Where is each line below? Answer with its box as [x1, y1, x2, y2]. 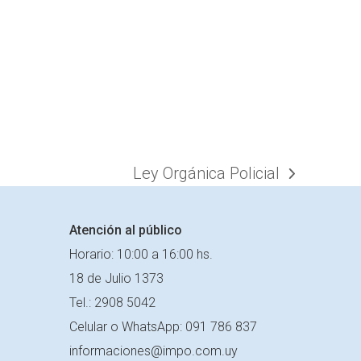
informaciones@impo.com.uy [69, 342, 238, 359]
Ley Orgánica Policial [132, 164, 280, 184]
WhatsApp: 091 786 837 [122, 318, 257, 334]
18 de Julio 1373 [69, 270, 164, 286]
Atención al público [69, 222, 182, 238]
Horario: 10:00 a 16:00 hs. [69, 246, 213, 262]
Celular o [69, 318, 122, 334]
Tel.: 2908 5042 [69, 294, 156, 310]
